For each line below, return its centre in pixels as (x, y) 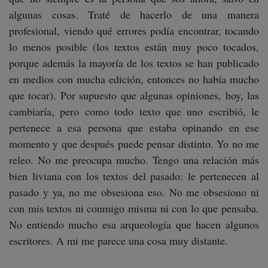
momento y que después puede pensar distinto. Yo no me (134, 144)
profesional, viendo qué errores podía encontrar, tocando (134, 31)
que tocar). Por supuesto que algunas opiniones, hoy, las (134, 95)
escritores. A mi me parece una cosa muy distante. (122, 241)
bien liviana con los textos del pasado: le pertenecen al (134, 176)
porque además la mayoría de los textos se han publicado (134, 63)
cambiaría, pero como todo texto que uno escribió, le (134, 112)
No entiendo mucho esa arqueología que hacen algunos (134, 225)
